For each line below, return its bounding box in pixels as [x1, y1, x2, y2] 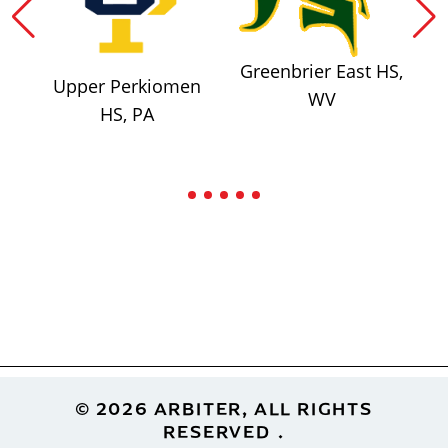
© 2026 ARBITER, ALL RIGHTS [75, 395, 373, 420]
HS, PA [99, 101, 154, 126]
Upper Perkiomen [52, 73, 201, 98]
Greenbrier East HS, [240, 59, 403, 84]
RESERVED [163, 418, 271, 443]
